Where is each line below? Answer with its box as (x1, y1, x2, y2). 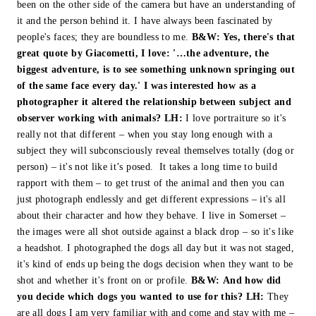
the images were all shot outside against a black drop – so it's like (17, 226, 294, 238)
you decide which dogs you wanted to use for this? (17, 291, 243, 303)
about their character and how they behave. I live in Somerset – (17, 210, 286, 221)
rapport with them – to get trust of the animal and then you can (17, 178, 285, 189)
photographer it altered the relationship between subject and (17, 97, 292, 108)
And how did (222, 275, 281, 286)
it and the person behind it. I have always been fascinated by (17, 16, 273, 27)
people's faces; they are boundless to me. (17, 32, 192, 43)
